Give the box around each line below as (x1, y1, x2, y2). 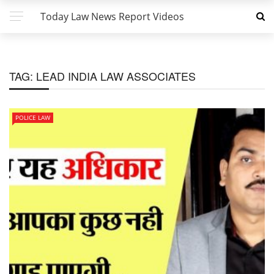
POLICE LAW (15, 113, 50, 122)
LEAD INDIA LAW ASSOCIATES (36, 68, 196, 84)
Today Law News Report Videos (40, 10, 184, 23)
